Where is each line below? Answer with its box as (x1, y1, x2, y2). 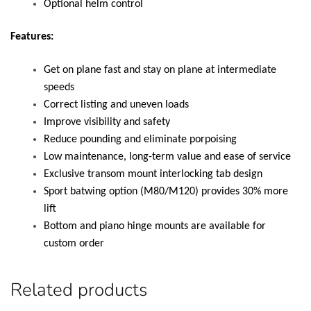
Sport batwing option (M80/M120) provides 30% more (44, 185, 288, 197)
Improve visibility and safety (44, 116, 170, 128)
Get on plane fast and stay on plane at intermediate (44, 64, 276, 76)
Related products (10, 278, 147, 303)
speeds (44, 81, 74, 93)
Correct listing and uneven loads (44, 99, 189, 110)
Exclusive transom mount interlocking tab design (44, 168, 262, 180)
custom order (44, 237, 104, 249)
